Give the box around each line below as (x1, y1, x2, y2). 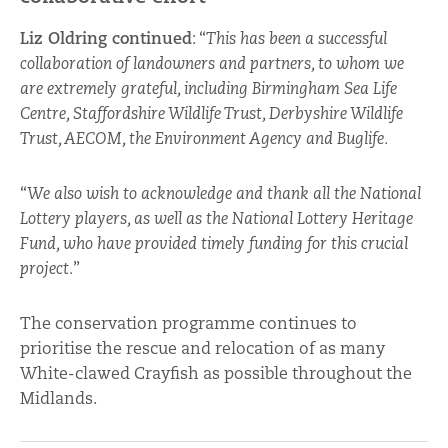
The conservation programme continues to (20, 313, 357, 335)
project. (20, 258, 73, 279)
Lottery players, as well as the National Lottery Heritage (20, 208, 413, 229)
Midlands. (20, 388, 97, 410)
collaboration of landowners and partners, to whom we (20, 53, 404, 74)
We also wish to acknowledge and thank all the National (27, 183, 421, 204)
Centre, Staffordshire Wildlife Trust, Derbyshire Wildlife (20, 103, 403, 124)
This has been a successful (206, 28, 387, 49)
